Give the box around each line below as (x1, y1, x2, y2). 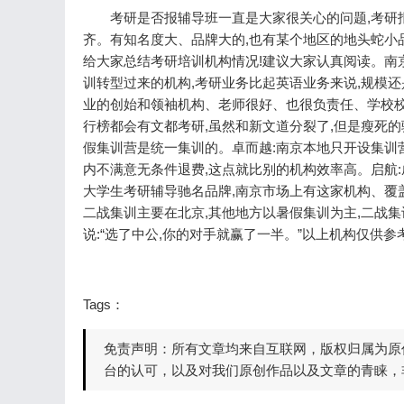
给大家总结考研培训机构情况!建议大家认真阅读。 (83, 53, 384, 69)
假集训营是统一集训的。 (83, 140, 232, 156)
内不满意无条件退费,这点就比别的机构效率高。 (83, 161, 371, 178)
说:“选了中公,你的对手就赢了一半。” (83, 226, 302, 243)
